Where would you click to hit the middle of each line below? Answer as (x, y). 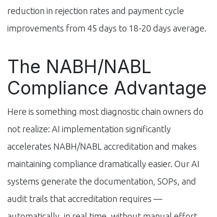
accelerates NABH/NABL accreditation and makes (102, 146)
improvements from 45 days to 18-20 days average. (107, 28)
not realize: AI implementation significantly (89, 129)
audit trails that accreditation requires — (85, 198)
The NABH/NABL (79, 66)
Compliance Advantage (107, 88)
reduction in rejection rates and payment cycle (96, 10)
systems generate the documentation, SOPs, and (102, 181)
